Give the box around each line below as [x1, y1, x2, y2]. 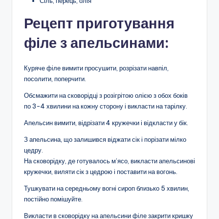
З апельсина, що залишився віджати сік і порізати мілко [24, 135, 186, 144]
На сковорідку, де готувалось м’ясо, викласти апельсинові [24, 157, 195, 165]
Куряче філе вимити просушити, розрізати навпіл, [24, 64, 169, 72]
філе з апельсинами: [24, 34, 169, 52]
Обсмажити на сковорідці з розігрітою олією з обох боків [24, 91, 188, 100]
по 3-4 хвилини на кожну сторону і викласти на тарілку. [24, 102, 187, 110]
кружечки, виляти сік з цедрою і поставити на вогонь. [24, 168, 177, 176]
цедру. [24, 146, 43, 154]
